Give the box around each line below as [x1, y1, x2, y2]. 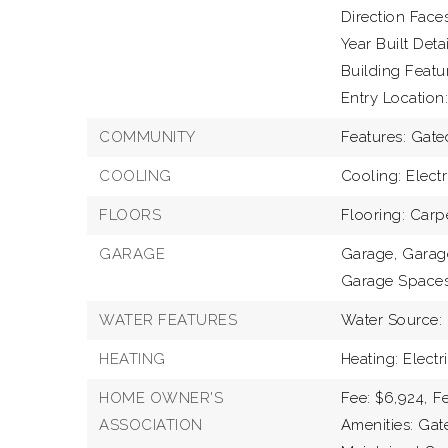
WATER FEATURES [99, 311, 237, 329]
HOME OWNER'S [99, 389, 223, 407]
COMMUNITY [99, 128, 196, 146]
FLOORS [99, 206, 161, 224]
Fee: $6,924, [340, 389, 428, 407]
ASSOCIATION [99, 416, 203, 434]
